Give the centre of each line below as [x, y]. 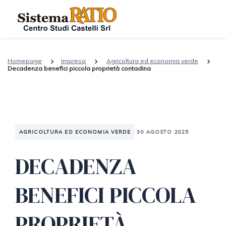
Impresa [73, 61]
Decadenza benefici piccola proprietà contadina [79, 68]
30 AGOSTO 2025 [163, 132]
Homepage [25, 61]
